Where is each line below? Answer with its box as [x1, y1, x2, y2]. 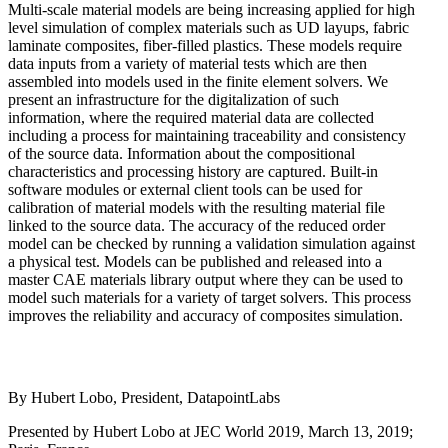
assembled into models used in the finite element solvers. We [8, 72, 388, 90]
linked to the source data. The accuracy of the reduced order [8, 216, 385, 234]
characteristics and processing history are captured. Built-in [8, 162, 378, 180]
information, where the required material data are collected [8, 108, 374, 126]
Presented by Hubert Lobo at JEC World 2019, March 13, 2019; [8, 422, 413, 440]
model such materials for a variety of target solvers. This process [8, 288, 411, 306]
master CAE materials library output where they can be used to [8, 270, 403, 288]
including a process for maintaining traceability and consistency [8, 126, 406, 144]
